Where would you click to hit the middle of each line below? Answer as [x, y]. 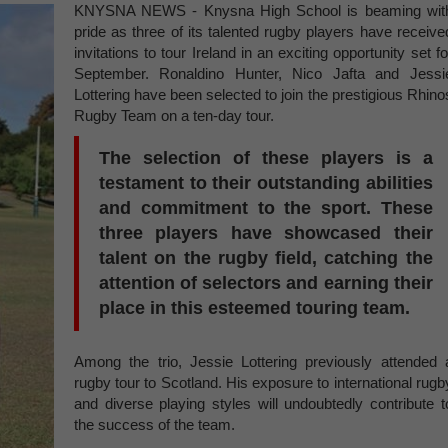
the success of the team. [154, 424]
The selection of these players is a [266, 158]
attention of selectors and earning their [266, 283]
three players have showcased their [266, 233]
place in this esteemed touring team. [254, 308]
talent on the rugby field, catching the [266, 258]
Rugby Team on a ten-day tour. [174, 115]
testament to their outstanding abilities [266, 183]
